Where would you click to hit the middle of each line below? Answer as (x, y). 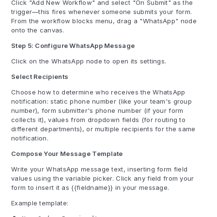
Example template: (40, 203)
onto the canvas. (38, 30)
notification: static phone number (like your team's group (102, 101)
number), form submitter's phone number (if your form (97, 110)
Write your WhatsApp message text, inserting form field (100, 169)
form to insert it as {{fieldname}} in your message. (90, 187)
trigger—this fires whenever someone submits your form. (102, 12)
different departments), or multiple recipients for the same (103, 129)
